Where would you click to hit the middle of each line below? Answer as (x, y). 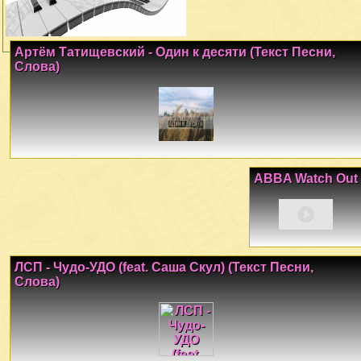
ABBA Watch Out (306, 179)
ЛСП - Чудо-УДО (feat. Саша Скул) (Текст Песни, (164, 268)
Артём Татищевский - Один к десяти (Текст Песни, (175, 52)
